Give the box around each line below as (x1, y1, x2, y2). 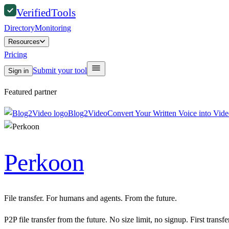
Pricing (4, 50, 27, 59)
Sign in (8, 67, 29, 75)
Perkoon (4, 149, 84, 176)
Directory (4, 24, 35, 32)
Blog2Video (68, 109, 107, 118)
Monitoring (35, 24, 71, 32)
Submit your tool (33, 66, 87, 75)
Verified (16, 7, 51, 19)
